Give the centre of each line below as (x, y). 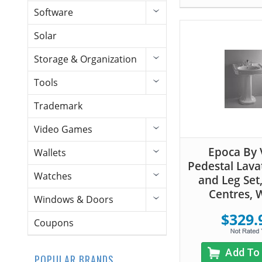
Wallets (50, 153)
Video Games (63, 130)
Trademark (58, 106)
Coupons (54, 223)
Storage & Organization (85, 59)
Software (54, 13)
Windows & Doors (74, 200)
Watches (53, 176)
